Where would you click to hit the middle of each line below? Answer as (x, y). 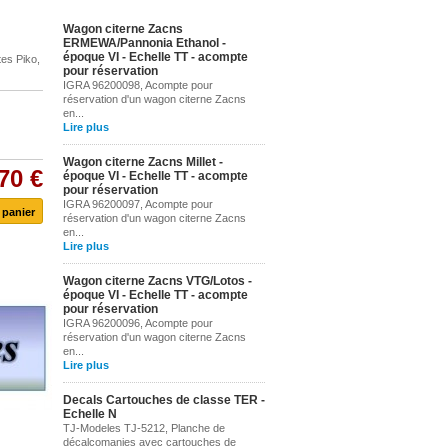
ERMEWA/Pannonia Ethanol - (144, 43)
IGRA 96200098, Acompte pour (138, 85)
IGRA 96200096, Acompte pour (138, 323)
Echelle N (90, 414)
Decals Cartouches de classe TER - (164, 400)
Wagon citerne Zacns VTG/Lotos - (157, 281)
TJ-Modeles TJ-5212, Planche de (144, 428)
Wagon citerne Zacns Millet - (143, 162)
